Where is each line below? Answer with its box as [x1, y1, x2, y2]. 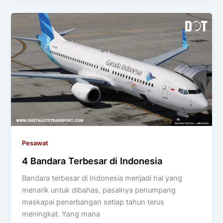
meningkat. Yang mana [22, 209, 101, 219]
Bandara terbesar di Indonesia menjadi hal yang [22, 173, 183, 183]
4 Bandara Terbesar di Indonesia [22, 155, 163, 166]
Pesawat [22, 139, 49, 147]
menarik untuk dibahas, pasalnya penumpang [22, 185, 176, 195]
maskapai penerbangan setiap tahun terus [22, 197, 165, 207]
